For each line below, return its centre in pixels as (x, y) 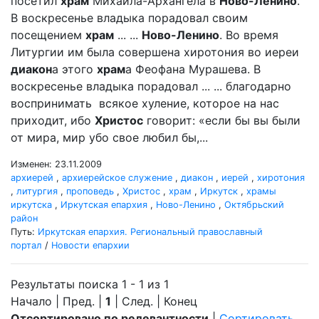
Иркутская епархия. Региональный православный (150, 232)
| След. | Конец (154, 301)
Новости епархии (90, 245)
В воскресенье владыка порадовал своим (129, 18)
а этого (74, 69)
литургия (37, 191)
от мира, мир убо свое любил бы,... (109, 137)
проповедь (90, 191)
